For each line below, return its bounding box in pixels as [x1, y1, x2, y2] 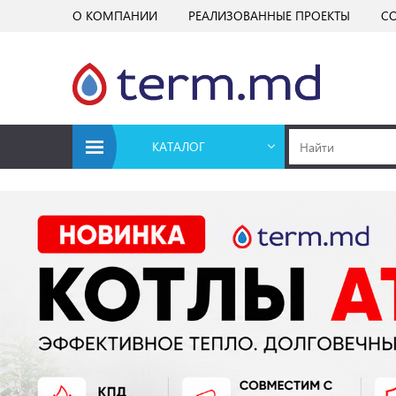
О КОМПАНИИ [72, 7, 157, 24]
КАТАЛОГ [152, 138, 205, 155]
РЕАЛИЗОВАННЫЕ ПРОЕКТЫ [188, 7, 350, 24]
